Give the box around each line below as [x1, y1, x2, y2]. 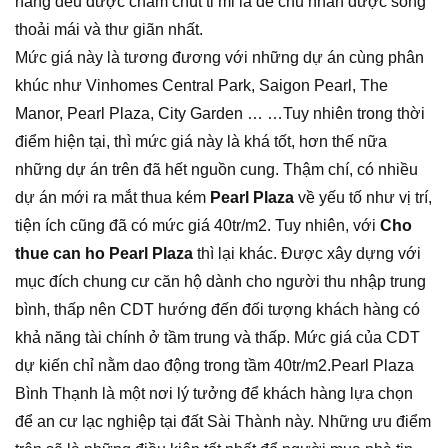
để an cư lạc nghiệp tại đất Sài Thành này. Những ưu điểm [15, 412, 431, 430]
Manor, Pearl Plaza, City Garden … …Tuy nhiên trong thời [15, 104, 425, 122]
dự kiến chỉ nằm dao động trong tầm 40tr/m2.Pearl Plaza [15, 356, 414, 374]
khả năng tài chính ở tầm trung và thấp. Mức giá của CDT [15, 328, 420, 346]
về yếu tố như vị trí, [294, 188, 432, 206]
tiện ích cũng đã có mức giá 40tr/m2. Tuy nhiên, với [15, 216, 380, 234]
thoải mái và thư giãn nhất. [15, 20, 203, 38]
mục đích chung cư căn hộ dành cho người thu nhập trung [15, 272, 426, 290]
